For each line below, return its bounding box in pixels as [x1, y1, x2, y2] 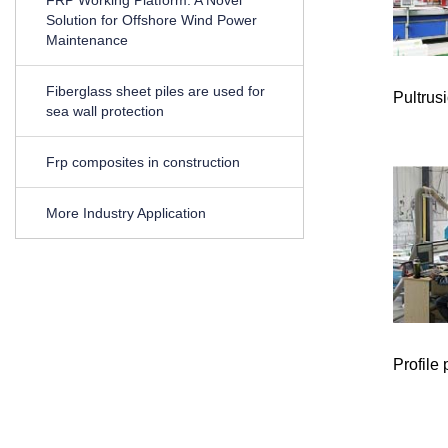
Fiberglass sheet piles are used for [46, 82, 265, 99]
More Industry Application [46, 204, 206, 221]
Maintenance [46, 31, 128, 48]
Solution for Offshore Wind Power [46, 11, 257, 28]
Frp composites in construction [46, 153, 240, 170]
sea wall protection [46, 102, 164, 119]
